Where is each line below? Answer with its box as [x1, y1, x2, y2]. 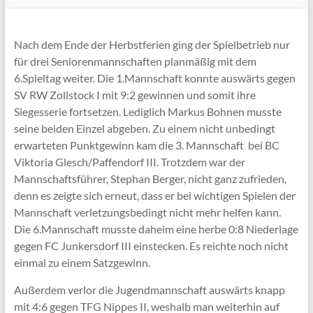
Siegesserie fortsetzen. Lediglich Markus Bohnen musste [13, 105, 282, 118]
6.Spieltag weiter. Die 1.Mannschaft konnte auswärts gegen [13, 71, 296, 85]
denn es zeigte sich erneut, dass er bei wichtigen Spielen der [13, 189, 296, 202]
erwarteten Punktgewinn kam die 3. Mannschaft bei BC [13, 138, 279, 152]
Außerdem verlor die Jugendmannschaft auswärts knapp [13, 283, 285, 296]
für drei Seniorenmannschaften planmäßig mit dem [13, 54, 256, 68]
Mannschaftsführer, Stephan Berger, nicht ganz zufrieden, [13, 172, 286, 185]
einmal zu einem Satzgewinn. [13, 256, 150, 269]
